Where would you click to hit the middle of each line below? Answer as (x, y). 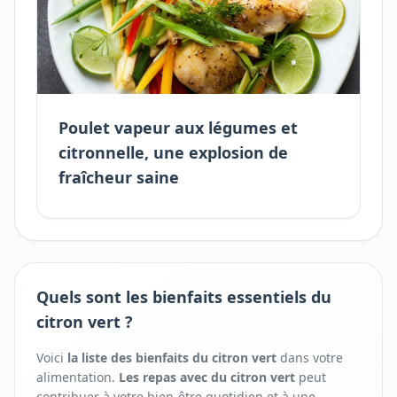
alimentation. (78, 377)
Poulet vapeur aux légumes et (178, 128)
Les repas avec (165, 377)
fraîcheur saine (119, 177)
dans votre (310, 358)
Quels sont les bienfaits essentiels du (184, 297)
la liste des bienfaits (130, 358)
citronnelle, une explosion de (173, 152)
